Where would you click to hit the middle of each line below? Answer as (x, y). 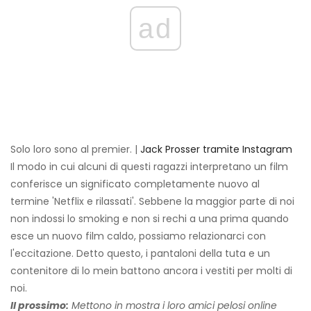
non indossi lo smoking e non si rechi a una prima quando (150, 219)
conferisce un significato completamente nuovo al (135, 184)
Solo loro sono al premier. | (75, 150)
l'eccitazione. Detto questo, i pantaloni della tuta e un (140, 254)
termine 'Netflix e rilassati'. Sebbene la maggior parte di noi (152, 202)
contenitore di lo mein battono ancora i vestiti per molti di (151, 271)
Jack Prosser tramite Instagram (216, 150)
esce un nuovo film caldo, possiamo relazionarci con (138, 236)
